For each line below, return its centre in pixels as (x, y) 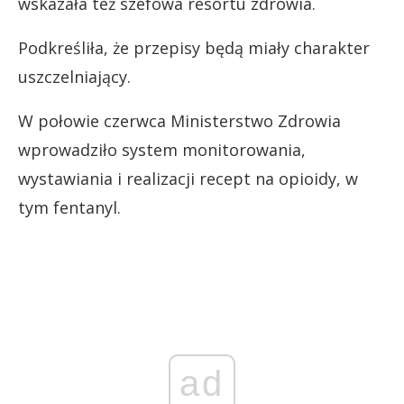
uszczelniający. (74, 76)
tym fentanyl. (69, 207)
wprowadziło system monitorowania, (162, 149)
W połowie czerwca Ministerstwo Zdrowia (179, 120)
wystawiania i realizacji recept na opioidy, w (188, 178)
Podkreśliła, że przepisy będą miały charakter (194, 47)
